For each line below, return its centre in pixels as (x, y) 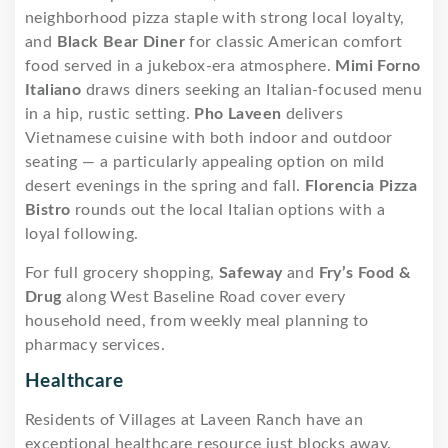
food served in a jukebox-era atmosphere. (180, 66)
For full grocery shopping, (122, 273)
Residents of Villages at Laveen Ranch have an (194, 420)
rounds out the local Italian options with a (228, 210)
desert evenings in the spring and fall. (165, 186)
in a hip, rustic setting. (110, 114)
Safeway (250, 273)
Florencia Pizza (361, 186)
